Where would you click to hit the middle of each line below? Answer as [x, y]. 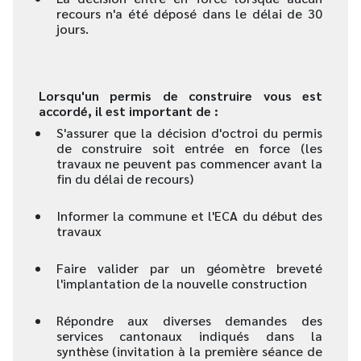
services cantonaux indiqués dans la [189, 336]
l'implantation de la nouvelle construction [181, 283]
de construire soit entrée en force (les [189, 148]
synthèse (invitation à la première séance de [189, 351]
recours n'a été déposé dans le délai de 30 [189, 13]
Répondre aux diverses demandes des [189, 320]
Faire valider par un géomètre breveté [189, 268]
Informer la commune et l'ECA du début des [189, 216]
